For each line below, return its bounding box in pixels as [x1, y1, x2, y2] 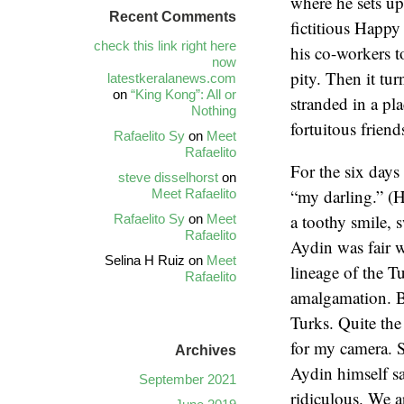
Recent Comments [109, 9, 236, 24]
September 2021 [139, 372, 236, 387]
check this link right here [94, 38, 236, 53]
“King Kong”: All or [131, 87, 236, 102]
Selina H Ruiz [105, 252, 185, 268]
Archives [175, 343, 236, 358]
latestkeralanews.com [107, 70, 236, 86]
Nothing [191, 103, 236, 118]
